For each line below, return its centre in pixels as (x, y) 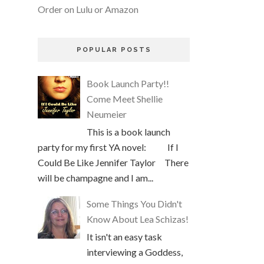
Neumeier (107, 114)
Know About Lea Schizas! (138, 219)
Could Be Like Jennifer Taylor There (113, 162)
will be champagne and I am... (95, 177)
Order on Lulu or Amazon (88, 9)
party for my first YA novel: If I (108, 147)
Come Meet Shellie (125, 99)
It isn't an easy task (125, 236)
